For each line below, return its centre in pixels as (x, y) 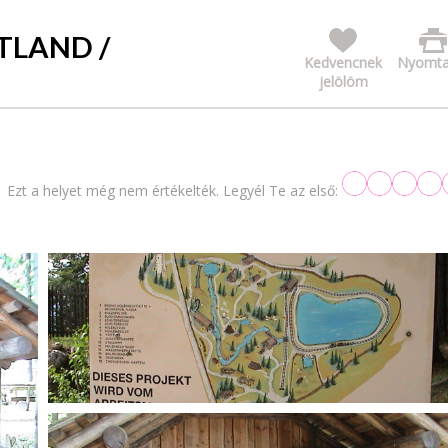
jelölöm (343, 81)
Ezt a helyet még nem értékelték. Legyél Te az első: (172, 190)
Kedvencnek (343, 62)
